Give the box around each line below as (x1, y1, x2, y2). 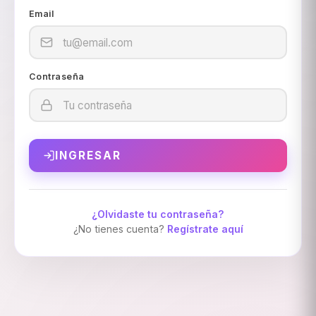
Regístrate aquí (166, 223, 243, 236)
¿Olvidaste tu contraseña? (92, 208, 224, 221)
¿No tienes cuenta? (73, 223, 167, 236)
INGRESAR (55, 149, 121, 163)
